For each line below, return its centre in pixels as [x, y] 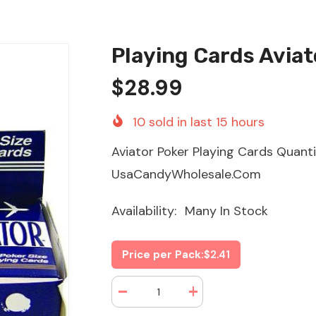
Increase [210, 296]
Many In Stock [227, 211]
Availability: [144, 211]
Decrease [141, 296]
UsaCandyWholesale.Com [187, 175]
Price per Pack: [163, 255]
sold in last [181, 122]
